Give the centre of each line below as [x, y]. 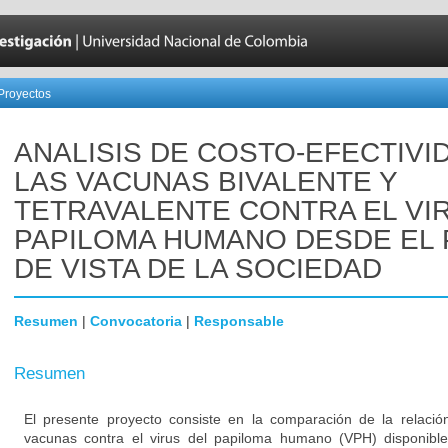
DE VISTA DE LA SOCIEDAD [198, 268]
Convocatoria [136, 321]
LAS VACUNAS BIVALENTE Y [206, 181]
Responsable [239, 321]
